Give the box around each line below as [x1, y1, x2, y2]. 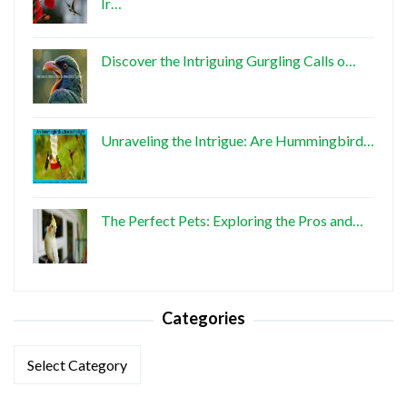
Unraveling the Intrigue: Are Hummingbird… [101, 132, 374, 150]
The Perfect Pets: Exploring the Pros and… [101, 212, 363, 230]
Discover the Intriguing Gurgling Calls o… [101, 52, 356, 70]
